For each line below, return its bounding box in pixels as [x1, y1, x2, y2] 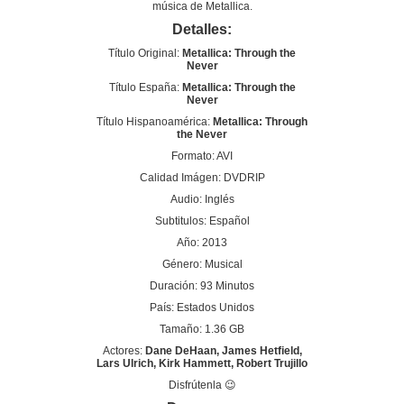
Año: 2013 [177, 236, 227, 249]
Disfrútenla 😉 [168, 379, 236, 391]
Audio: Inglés [170, 193, 234, 206]
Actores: [102, 344, 145, 357]
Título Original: [108, 47, 182, 60]
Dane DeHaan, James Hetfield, [144, 344, 302, 357]
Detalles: [172, 22, 232, 37]
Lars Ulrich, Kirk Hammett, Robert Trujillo [96, 357, 308, 370]
